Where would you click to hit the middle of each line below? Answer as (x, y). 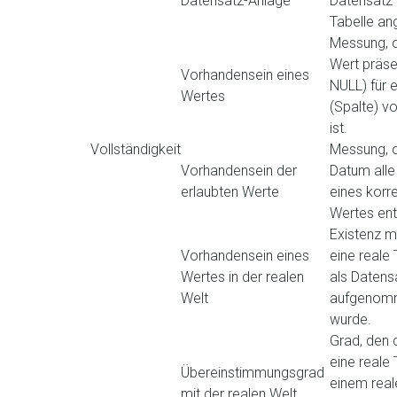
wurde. (350, 319)
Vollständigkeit (136, 149)
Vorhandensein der (239, 171)
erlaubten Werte (230, 192)
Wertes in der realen (242, 277)
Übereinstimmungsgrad (253, 373)
